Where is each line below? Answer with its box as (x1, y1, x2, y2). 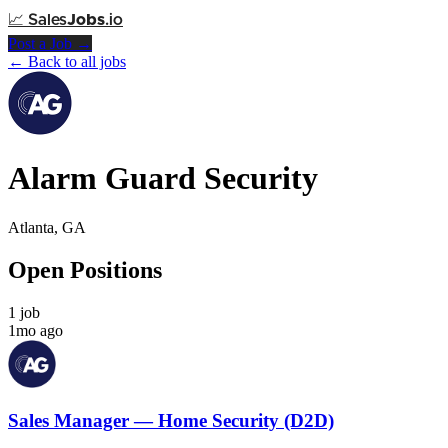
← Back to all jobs (8, 53, 126, 70)
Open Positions (8, 256, 162, 283)
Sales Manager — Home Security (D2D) (8, 410, 334, 432)
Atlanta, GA (8, 218, 86, 236)
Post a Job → (8, 35, 92, 52)
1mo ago (8, 321, 63, 339)
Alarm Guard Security (8, 160, 318, 197)
